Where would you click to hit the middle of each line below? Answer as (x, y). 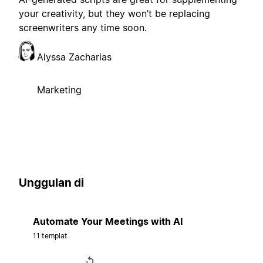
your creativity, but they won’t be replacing (114, 14)
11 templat (50, 235)
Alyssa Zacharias (74, 57)
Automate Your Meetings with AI (108, 221)
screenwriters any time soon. (83, 28)
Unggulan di (51, 183)
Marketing (59, 90)
